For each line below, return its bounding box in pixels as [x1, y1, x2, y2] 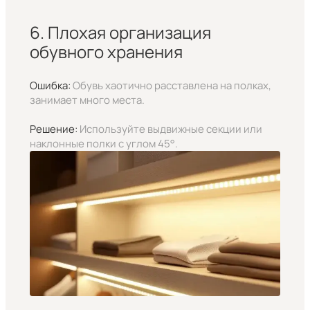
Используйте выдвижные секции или [77, 122, 262, 137]
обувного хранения [29, 40, 183, 64]
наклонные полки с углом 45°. [29, 136, 178, 152]
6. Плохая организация [29, 21, 211, 44]
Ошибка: [29, 78, 71, 93]
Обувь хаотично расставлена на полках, [70, 78, 271, 93]
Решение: [29, 122, 77, 137]
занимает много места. [29, 93, 145, 108]
